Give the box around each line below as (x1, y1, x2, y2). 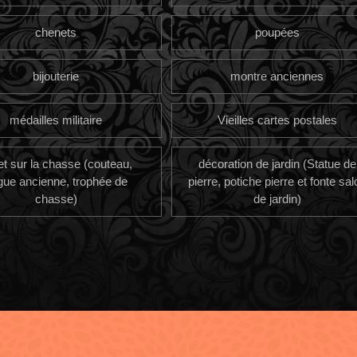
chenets (35, 25, 77, 39)
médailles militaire (10, 113, 103, 127)
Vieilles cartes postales (217, 113, 337, 127)
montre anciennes (230, 69, 324, 84)
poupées (254, 25, 300, 39)
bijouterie (33, 69, 80, 84)
